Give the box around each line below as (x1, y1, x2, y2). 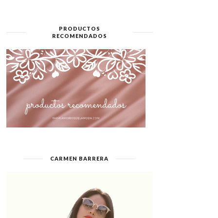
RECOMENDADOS (52, 33, 107, 39)
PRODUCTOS (58, 25, 100, 32)
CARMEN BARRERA (50, 155, 109, 162)
